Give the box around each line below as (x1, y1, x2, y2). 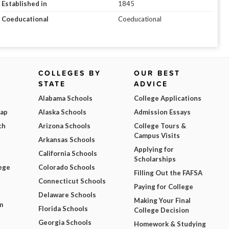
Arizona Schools (38, 122, 91, 130)
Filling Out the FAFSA (133, 169, 202, 177)
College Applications (133, 94, 201, 103)
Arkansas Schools (38, 135, 96, 144)
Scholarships (133, 155, 176, 164)
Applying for (133, 145, 174, 154)
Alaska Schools (38, 108, 87, 117)
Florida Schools (38, 204, 88, 213)
